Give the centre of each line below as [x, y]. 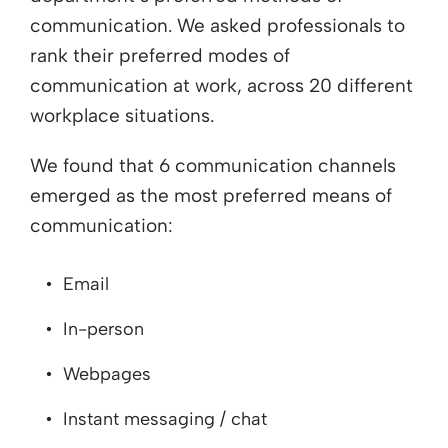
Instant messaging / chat [165, 418]
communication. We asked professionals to [217, 25]
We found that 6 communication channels [213, 165]
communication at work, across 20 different [221, 85]
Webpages [107, 373]
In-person [103, 328]
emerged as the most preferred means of [211, 195]
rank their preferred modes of [160, 55]
